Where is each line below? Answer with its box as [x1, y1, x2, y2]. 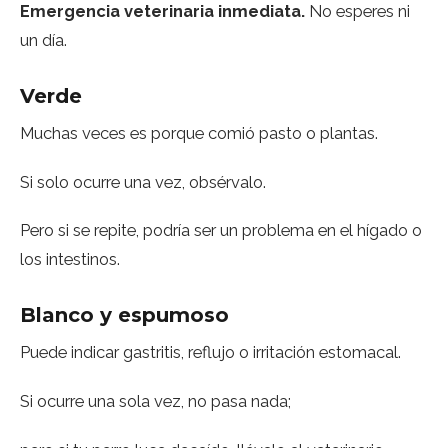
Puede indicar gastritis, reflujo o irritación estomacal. [20, 342, 401, 363]
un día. [20, 29, 67, 50]
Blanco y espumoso [20, 303, 229, 328]
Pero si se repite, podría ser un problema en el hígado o [20, 220, 422, 241]
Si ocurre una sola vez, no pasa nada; [20, 391, 291, 412]
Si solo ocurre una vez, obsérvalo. [20, 171, 266, 192]
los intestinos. [20, 249, 120, 270]
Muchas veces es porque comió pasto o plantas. [20, 122, 378, 143]
